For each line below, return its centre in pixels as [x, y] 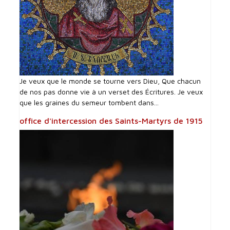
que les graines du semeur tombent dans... [89, 102]
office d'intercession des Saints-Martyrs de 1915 [111, 120]
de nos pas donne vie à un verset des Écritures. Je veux [111, 91]
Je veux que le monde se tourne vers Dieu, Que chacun [110, 81]
